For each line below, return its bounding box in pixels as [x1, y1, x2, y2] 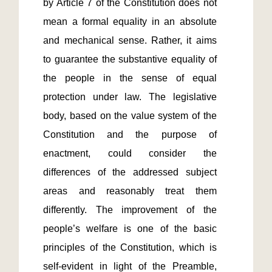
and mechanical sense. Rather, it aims [43, 35, 217, 46]
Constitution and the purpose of [43, 129, 217, 140]
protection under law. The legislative [43, 92, 217, 102]
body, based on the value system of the [43, 110, 217, 121]
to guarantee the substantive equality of [43, 54, 217, 64]
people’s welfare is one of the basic [43, 223, 217, 234]
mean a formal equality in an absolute [43, 16, 217, 27]
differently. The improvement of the [43, 205, 217, 215]
